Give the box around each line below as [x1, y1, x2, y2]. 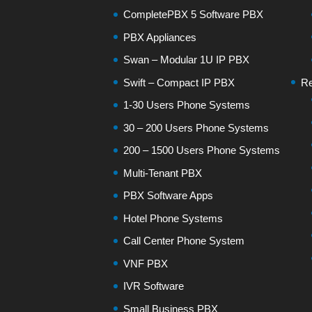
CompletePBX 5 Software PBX [123, 8, 264, 20]
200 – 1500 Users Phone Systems [123, 144, 281, 156]
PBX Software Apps [123, 189, 214, 201]
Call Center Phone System [123, 235, 245, 247]
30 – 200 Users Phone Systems [123, 121, 270, 134]
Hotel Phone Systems [123, 212, 224, 224]
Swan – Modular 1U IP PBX [123, 54, 250, 65]
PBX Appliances [123, 31, 197, 43]
